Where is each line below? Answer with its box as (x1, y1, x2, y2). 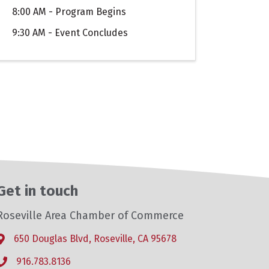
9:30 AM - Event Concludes (12, 26, 128, 38)
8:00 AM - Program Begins (12, 5, 129, 17)
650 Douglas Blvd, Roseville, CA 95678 (14, 233, 177, 245)
